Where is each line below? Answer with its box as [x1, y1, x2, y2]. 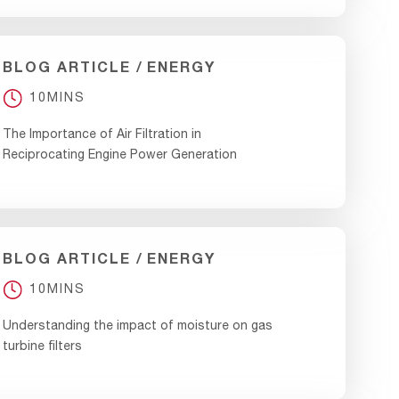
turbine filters [3, 338, 83, 353]
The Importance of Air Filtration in [3, 126, 202, 141]
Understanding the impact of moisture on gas [3, 317, 273, 332]
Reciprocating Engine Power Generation [3, 146, 238, 161]
